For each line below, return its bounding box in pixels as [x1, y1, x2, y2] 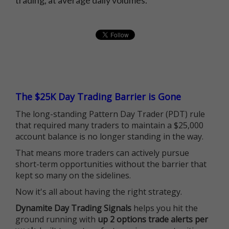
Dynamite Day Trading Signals [15, 202, 131, 214]
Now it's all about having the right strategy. [15, 186, 182, 197]
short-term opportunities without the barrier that [15, 158, 207, 170]
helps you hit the [131, 202, 198, 214]
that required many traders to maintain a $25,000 [15, 120, 203, 131]
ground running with [15, 214, 98, 225]
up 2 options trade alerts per [98, 214, 208, 225]
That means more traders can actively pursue [15, 147, 189, 158]
